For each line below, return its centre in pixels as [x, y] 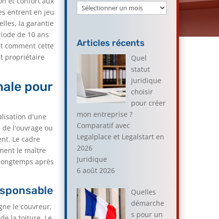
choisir [142, 91]
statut [140, 69]
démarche [147, 203]
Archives [90, 6]
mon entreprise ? [105, 114]
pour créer [148, 103]
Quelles [143, 192]
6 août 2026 [96, 170]
